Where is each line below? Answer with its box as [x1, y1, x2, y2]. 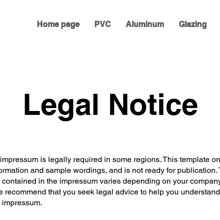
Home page [37, 20, 80, 29]
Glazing [179, 20, 207, 29]
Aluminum [126, 20, 164, 29]
